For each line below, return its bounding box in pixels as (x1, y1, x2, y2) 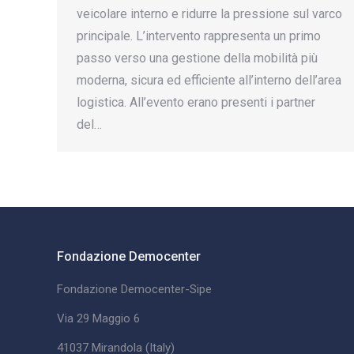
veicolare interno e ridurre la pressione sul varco (77, 6, 342, 22)
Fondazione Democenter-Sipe (57, 282, 212, 297)
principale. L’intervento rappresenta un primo (77, 28, 321, 44)
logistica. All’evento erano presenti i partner (77, 95, 315, 111)
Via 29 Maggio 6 (57, 311, 140, 326)
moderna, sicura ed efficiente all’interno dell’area (77, 73, 341, 88)
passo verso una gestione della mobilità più (77, 51, 318, 66)
